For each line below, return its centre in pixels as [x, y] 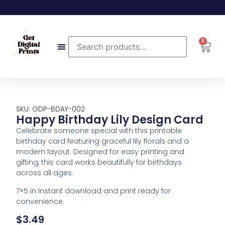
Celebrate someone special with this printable [99, 131]
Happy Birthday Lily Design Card [110, 120]
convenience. [40, 201]
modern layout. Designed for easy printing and [100, 152]
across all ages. [45, 173]
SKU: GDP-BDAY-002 [51, 109]
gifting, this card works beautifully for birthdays [99, 162]
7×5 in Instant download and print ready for [94, 191]
